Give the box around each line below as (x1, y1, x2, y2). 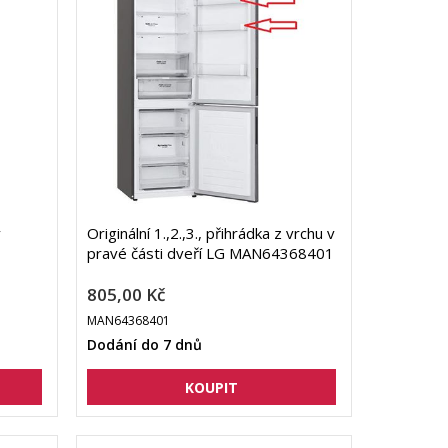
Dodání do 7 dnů (86, 335, 202, 355)
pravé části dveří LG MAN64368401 (86, 243, 334, 264)
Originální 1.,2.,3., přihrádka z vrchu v (86, 223, 335, 244)
